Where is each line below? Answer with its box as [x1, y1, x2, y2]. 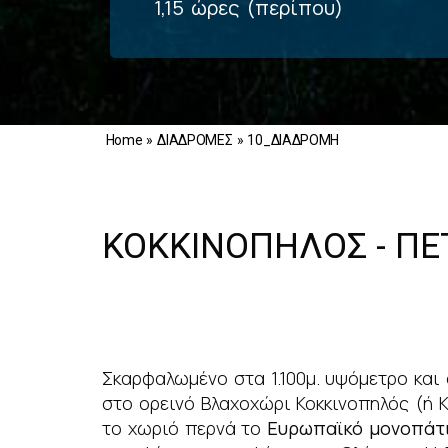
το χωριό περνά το [102, 416, 268, 440]
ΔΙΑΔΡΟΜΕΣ [157, 132, 233, 148]
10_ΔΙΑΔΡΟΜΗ [247, 132, 340, 148]
